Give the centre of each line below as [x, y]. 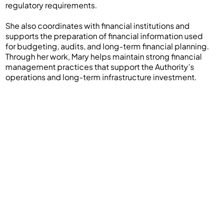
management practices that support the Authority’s [100, 66]
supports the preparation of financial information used [104, 36]
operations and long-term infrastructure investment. [101, 77]
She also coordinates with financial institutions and [98, 25]
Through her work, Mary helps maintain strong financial [104, 56]
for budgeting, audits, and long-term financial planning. [108, 46]
